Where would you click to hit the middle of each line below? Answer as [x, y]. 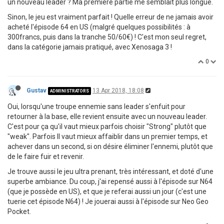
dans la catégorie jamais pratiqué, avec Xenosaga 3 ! [90, 47]
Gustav [36, 91]
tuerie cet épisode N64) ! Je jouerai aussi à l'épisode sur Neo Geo [108, 202]
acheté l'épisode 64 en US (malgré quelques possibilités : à [99, 27]
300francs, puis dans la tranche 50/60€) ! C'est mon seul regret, [107, 37]
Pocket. [19, 212]
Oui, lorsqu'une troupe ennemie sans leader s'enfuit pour [96, 107]
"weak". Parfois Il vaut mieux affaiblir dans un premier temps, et [107, 137]
